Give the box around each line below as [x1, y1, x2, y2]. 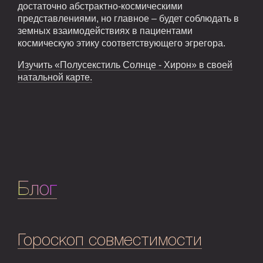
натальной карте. [18, 72, 92, 83]
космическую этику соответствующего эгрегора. [18, 38, 225, 49]
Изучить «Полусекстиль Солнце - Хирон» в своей [18, 60, 232, 70]
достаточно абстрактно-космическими [18, 1, 183, 12]
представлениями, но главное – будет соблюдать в [18, 14, 239, 24]
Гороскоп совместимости [18, 234, 202, 249]
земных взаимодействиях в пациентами [18, 26, 193, 36]
